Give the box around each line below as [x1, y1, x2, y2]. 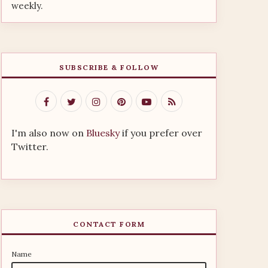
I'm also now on [11, 127, 86, 139]
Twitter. [11, 141, 48, 153]
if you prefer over [120, 127, 202, 139]
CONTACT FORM [73, 220, 145, 229]
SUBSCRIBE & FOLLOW [59, 63, 159, 72]
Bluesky [86, 127, 120, 139]
